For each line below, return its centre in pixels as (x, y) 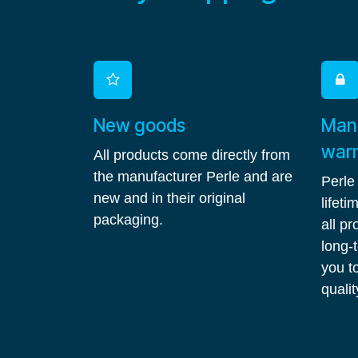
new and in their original (169, 198)
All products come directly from (192, 155)
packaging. (128, 220)
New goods (139, 125)
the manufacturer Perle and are (193, 177)
